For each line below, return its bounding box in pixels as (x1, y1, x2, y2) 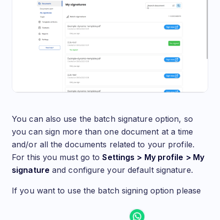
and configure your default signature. (49, 165, 193, 175)
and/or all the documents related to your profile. (12, 139, 194, 149)
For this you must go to (12, 152, 103, 162)
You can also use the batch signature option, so (12, 113, 193, 124)
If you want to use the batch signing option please (12, 185, 201, 195)
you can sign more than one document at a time (12, 126, 193, 137)
